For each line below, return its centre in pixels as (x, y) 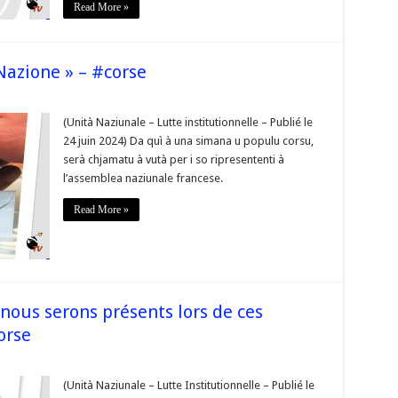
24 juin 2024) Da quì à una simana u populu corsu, (188, 141)
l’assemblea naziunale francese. (143, 178)
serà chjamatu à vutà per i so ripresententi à (173, 159)
